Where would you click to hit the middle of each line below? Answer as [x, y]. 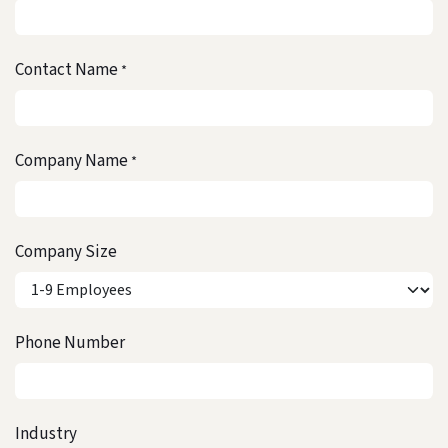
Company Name [71, 160]
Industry [46, 433]
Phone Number [70, 342]
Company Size [66, 251]
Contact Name [66, 69]
